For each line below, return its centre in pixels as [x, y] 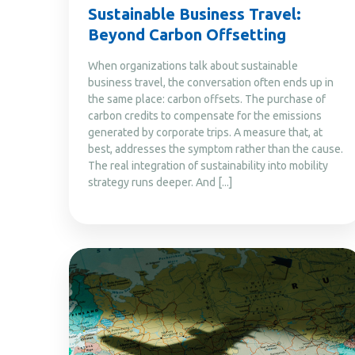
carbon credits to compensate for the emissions [205, 115]
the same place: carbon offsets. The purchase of [207, 99]
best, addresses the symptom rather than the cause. [216, 149]
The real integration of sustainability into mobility [208, 165]
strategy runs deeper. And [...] [160, 182]
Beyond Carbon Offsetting [187, 34]
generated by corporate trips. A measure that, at [205, 132]
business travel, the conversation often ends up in [211, 82]
